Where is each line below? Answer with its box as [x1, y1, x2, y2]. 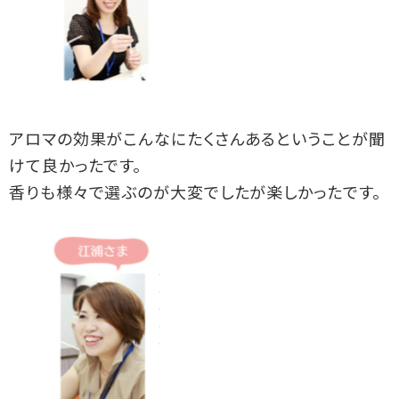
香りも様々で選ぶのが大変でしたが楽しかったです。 [9, 185, 381, 203]
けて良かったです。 [9, 159, 142, 176]
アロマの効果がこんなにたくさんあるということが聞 [9, 132, 386, 150]
